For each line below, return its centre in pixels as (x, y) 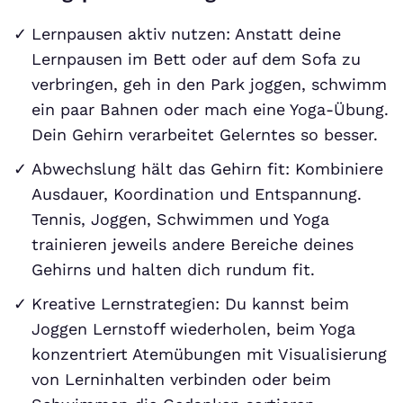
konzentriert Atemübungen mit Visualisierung (209, 354)
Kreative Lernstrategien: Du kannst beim (190, 303)
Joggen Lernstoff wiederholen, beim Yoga (193, 328)
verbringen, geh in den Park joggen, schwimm (209, 84)
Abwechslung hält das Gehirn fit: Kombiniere (207, 168)
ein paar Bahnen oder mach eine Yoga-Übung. (210, 109)
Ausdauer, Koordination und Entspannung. (197, 193)
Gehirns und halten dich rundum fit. (173, 269)
